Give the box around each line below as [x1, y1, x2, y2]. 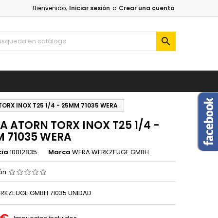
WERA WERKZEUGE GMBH [72, 147, 149, 157]
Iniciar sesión [69, 4, 110, 12]
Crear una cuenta [119, 4, 175, 12]
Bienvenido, [33, 4, 67, 12]
